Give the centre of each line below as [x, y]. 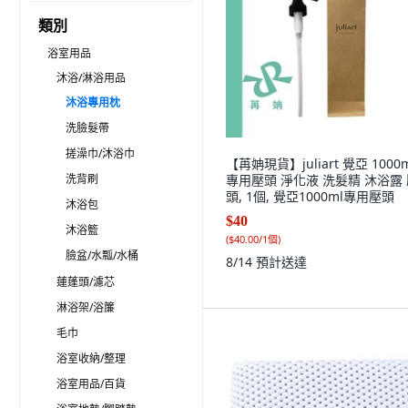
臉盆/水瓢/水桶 [102, 255]
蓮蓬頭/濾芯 [86, 282]
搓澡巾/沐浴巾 [100, 153]
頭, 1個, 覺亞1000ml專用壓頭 [310, 196]
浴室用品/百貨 [91, 384]
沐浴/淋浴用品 [91, 78]
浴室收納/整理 [91, 358]
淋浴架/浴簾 [86, 307]
